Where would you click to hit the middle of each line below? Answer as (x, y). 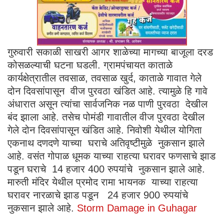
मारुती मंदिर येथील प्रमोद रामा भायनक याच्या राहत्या (103, 182)
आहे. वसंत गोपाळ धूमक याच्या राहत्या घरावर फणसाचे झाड (111, 156)
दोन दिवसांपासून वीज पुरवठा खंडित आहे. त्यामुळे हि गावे (107, 91)
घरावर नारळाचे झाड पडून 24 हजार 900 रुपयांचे (98, 195)
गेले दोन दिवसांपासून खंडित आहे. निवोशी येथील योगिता (105, 130)
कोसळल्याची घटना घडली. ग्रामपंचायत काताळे (90, 65)
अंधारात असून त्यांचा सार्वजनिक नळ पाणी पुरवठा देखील (107, 104)
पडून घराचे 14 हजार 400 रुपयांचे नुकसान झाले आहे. (106, 169)
